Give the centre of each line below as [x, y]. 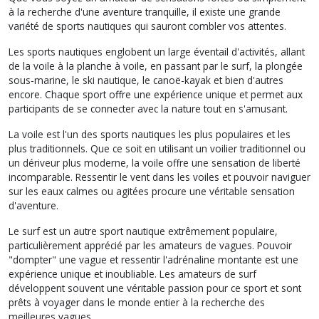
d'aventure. [33, 205]
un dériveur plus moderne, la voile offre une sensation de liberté [155, 162]
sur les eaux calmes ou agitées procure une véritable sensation [152, 191]
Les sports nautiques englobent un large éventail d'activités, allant [157, 51]
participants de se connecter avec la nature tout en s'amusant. [148, 108]
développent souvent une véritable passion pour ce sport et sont [155, 288]
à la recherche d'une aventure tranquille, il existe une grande [145, 11]
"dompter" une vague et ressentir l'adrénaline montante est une [153, 259]
